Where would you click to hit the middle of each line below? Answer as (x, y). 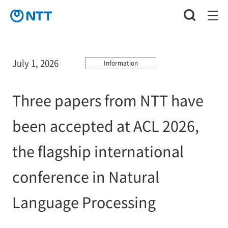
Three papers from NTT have (108, 100)
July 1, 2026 (35, 63)
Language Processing (84, 202)
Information (121, 63)
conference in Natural (85, 176)
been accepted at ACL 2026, (105, 125)
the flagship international (98, 151)
